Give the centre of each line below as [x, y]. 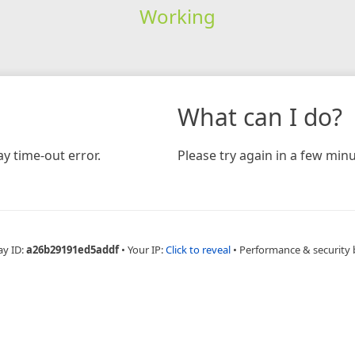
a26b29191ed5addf [72, 249]
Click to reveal [198, 249]
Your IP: [146, 249]
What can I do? [260, 116]
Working [177, 16]
